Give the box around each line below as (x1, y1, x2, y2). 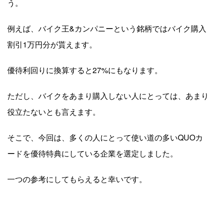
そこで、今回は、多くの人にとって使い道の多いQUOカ (7, 131, 203, 143)
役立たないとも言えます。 (7, 106, 100, 117)
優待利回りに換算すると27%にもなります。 (7, 64, 162, 76)
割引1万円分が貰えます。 (7, 38, 97, 50)
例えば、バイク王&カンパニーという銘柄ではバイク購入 (7, 22, 206, 34)
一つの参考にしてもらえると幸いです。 (7, 173, 147, 185)
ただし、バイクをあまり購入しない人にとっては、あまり (7, 90, 209, 101)
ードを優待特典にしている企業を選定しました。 (7, 147, 178, 159)
